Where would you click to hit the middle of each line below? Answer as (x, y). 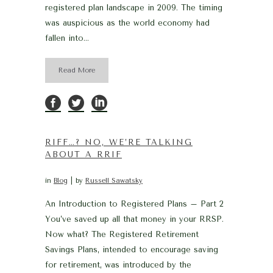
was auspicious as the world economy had (127, 23)
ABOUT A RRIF (83, 154)
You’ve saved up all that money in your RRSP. (134, 219)
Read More (77, 70)
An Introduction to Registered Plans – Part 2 (134, 204)
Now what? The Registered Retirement (122, 234)
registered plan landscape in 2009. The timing (134, 8)
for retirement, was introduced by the (118, 265)
